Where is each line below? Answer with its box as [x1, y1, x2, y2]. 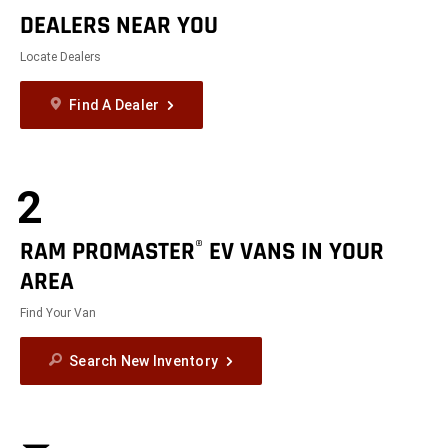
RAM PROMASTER [20, 235, 196, 268]
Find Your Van [20, 305, 97, 320]
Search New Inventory [69, 352, 219, 369]
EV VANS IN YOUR [203, 235, 385, 268]
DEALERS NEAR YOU [20, 9, 219, 42]
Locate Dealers [20, 49, 102, 64]
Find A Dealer [69, 96, 160, 113]
